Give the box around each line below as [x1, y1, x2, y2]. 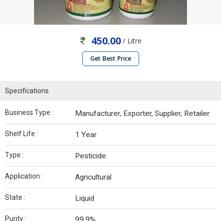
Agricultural [75, 173, 111, 182]
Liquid [75, 194, 94, 203]
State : [5, 193, 25, 202]
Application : [5, 172, 43, 181]
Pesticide [75, 151, 106, 161]
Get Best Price [90, 54, 131, 63]
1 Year [75, 130, 97, 140]
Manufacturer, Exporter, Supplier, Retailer [75, 109, 210, 118]
